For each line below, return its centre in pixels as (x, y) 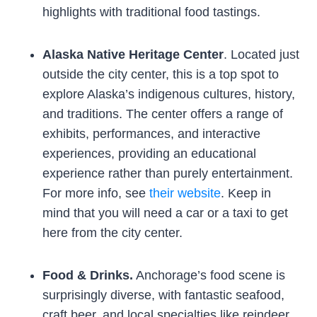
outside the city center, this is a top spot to (161, 74)
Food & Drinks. (88, 275)
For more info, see (96, 193)
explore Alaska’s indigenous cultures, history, (169, 94)
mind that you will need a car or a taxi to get (165, 213)
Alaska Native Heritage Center (133, 54)
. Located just (261, 54)
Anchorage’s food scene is (209, 275)
